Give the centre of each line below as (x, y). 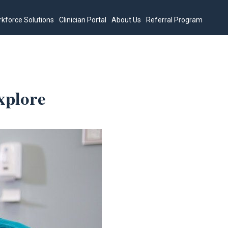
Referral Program (175, 20)
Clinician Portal (83, 20)
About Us (126, 20)
